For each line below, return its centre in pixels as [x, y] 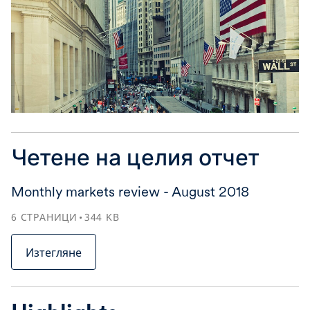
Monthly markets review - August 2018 [130, 191]
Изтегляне [54, 252]
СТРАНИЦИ [49, 217]
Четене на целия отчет [135, 157]
